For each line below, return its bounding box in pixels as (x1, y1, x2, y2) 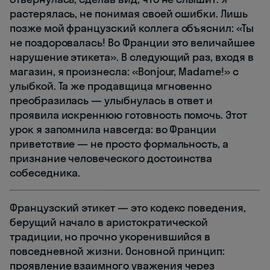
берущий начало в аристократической (10, 215, 209, 230)
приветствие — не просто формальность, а (10, 137, 229, 151)
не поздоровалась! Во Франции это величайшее (10, 36, 255, 50)
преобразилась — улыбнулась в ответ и (10, 93, 213, 108)
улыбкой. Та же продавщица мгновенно (10, 79, 212, 93)
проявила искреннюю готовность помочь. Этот (10, 108, 247, 122)
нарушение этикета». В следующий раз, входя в (10, 50, 254, 64)
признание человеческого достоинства (10, 151, 213, 166)
